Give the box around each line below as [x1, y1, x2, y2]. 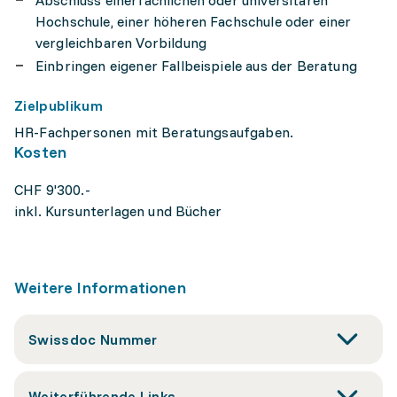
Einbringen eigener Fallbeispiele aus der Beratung [35, 57, 357, 74]
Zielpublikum [14, 97, 103, 114]
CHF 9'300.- [14, 181, 90, 198]
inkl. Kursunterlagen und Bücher [14, 202, 222, 220]
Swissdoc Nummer [28, 331, 158, 348]
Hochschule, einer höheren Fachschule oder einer [35, 12, 352, 30]
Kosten [14, 142, 67, 162]
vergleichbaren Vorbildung [35, 34, 207, 51]
